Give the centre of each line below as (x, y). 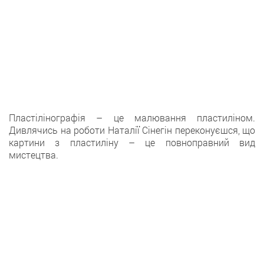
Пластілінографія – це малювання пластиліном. (132, 118)
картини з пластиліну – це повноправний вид (132, 142)
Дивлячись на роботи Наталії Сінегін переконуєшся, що (132, 130)
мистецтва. (34, 155)
